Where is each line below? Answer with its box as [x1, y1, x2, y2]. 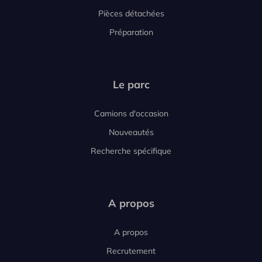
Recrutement [106, 245, 156, 256]
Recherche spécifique [91, 145, 171, 156]
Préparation [109, 26, 153, 37]
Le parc [112, 77, 150, 91]
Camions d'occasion [94, 108, 168, 119]
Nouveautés [108, 126, 154, 137]
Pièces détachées [98, 8, 164, 19]
